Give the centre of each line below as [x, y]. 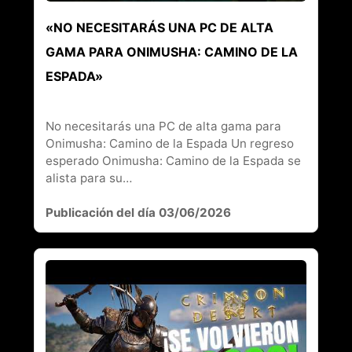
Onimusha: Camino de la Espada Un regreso [169, 143]
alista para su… [88, 178]
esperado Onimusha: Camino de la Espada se [173, 160]
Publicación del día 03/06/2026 [138, 212]
